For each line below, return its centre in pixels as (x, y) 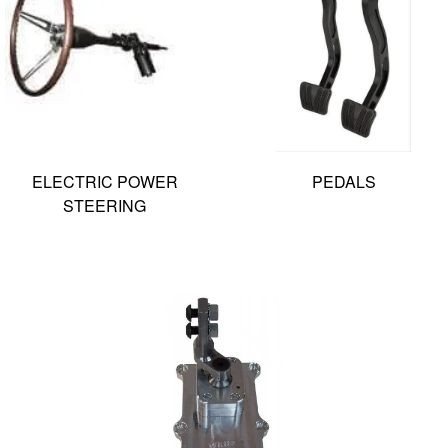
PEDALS (343, 181)
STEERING (104, 205)
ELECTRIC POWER (104, 181)
